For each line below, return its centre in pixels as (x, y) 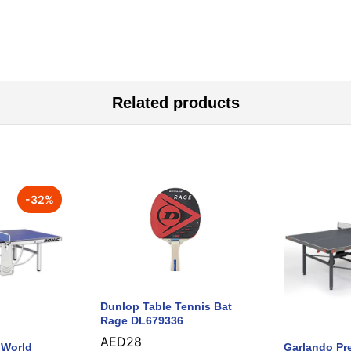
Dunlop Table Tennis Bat (166, 307)
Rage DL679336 (142, 321)
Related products (175, 103)
